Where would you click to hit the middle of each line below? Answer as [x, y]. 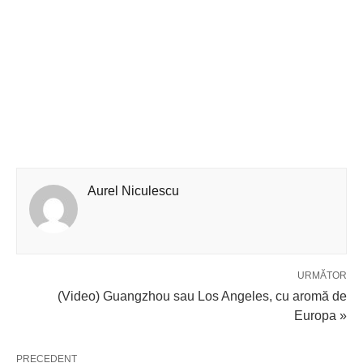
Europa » [320, 316]
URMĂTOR [322, 276]
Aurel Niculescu [133, 191]
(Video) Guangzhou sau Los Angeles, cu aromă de [202, 297]
